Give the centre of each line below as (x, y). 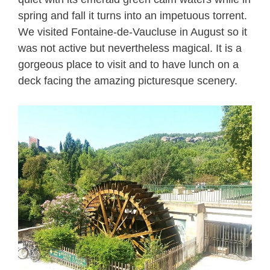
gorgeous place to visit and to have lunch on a (128, 64)
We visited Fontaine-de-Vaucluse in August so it (133, 32)
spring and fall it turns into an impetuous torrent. (133, 16)
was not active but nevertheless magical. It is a (130, 48)
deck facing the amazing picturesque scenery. (128, 81)
